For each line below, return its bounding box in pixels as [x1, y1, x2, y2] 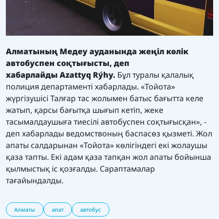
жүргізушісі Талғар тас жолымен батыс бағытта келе [6, 93, 203, 104]
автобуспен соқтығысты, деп [6, 58, 130, 69]
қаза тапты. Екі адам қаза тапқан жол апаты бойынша [6, 152, 211, 163]
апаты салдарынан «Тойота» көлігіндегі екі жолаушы [6, 140, 207, 151]
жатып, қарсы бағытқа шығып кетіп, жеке [6, 105, 163, 116]
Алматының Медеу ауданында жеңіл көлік [6, 46, 188, 57]
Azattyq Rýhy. [60, 69, 115, 81]
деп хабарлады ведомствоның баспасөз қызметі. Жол [6, 128, 212, 139]
